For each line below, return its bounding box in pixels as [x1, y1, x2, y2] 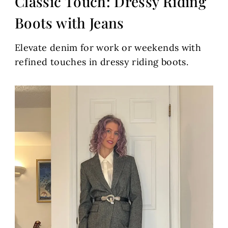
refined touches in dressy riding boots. [15, 56, 189, 68]
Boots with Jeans [15, 13, 124, 33]
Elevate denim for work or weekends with [15, 42, 202, 54]
